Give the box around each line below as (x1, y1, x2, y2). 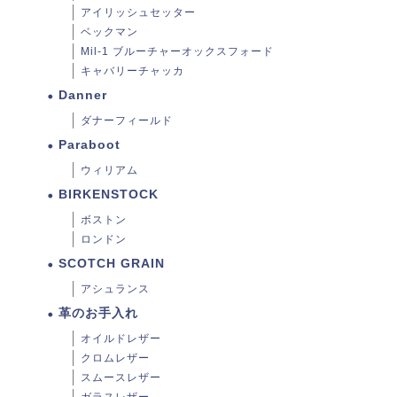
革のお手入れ (58, 307, 138, 321)
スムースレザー (81, 371, 161, 385)
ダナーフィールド (81, 114, 173, 128)
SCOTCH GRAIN (58, 257, 165, 271)
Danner (58, 89, 107, 103)
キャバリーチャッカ (81, 65, 184, 78)
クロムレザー (81, 352, 150, 365)
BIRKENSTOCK (58, 188, 159, 202)
